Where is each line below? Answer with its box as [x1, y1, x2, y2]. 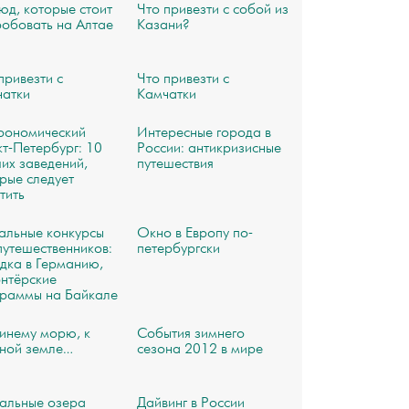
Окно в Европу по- [136, 225, 253, 243]
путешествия [136, 155, 214, 173]
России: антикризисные [136, 140, 281, 158]
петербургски [136, 240, 220, 258]
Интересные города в [136, 124, 271, 142]
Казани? [136, 16, 189, 35]
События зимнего [136, 325, 245, 343]
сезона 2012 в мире [136, 341, 263, 359]
